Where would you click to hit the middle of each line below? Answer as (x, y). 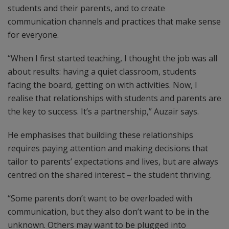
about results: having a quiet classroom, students (102, 72)
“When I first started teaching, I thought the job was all (112, 58)
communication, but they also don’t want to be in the (108, 212)
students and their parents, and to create (86, 8)
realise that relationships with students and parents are (114, 98)
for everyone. (33, 35)
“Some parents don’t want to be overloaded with (100, 198)
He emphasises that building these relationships (100, 135)
